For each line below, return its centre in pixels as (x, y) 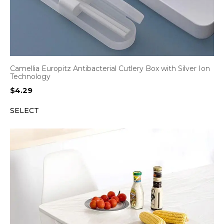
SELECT (24, 110)
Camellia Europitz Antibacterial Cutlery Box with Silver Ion (110, 68)
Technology (30, 76)
